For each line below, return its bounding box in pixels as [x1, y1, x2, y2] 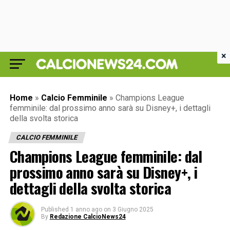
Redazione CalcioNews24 [49, 213, 126, 220]
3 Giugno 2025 [112, 206, 154, 213]
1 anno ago [70, 206, 102, 213]
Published [41, 206, 69, 213]
